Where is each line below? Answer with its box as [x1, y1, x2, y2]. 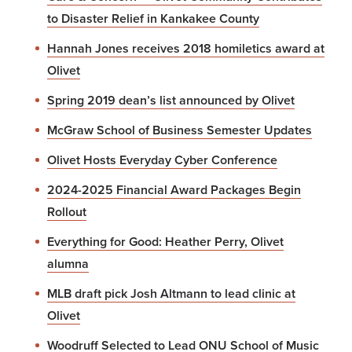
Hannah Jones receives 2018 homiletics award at [47, 39, 324, 57]
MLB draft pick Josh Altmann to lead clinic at [47, 284, 295, 302]
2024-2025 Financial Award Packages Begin [47, 181, 301, 199]
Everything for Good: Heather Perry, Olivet [47, 233, 284, 251]
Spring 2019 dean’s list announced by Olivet [47, 91, 295, 109]
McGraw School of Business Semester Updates [47, 121, 312, 139]
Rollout [47, 203, 86, 221]
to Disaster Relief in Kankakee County [47, 9, 259, 27]
